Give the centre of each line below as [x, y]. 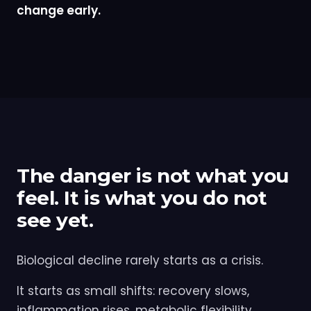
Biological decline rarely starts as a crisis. [140, 261]
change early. [59, 11]
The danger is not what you [153, 176]
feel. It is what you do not [142, 198]
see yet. [55, 220]
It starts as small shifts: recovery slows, [133, 291]
